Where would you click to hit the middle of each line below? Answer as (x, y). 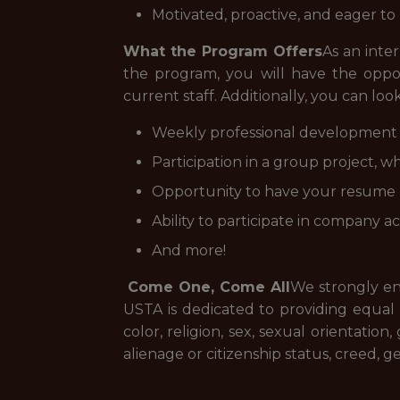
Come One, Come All (208, 287)
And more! (189, 250)
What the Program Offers (223, 51)
